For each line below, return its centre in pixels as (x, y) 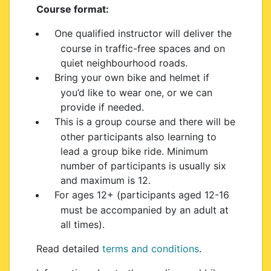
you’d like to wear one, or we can (136, 93)
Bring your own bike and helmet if (132, 77)
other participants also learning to (138, 137)
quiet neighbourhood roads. (124, 63)
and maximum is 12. (105, 180)
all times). (82, 224)
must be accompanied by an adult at (144, 210)
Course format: (72, 9)
